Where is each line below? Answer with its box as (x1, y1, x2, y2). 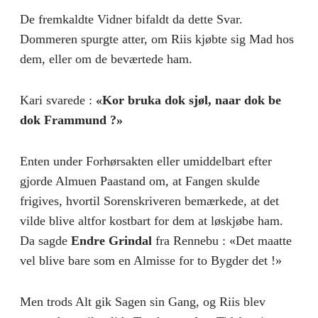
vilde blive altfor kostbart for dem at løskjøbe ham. (20, 213, 283, 228)
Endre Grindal (71, 233, 152, 248)
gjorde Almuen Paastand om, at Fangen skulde (20, 173, 260, 188)
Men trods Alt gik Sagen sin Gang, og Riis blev (20, 294, 265, 309)
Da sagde (20, 233, 71, 248)
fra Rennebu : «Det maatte (152, 233, 292, 248)
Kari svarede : (20, 92, 96, 107)
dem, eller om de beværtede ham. (20, 51, 192, 66)
